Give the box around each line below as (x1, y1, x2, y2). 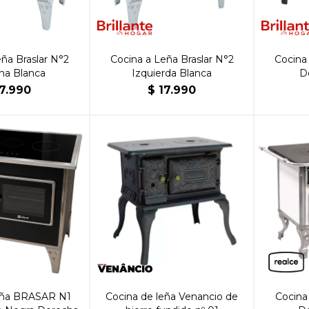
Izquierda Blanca (132, 66, 212, 79)
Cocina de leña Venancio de (106, 290, 238, 303)
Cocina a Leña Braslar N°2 (110, 52, 234, 66)
